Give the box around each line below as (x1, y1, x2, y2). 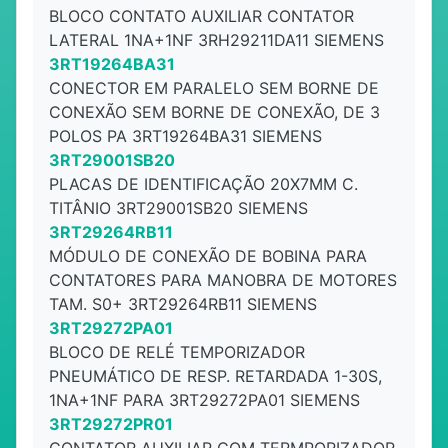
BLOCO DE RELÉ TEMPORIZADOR (49, 342, 305, 362)
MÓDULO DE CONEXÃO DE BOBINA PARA (49, 246, 367, 266)
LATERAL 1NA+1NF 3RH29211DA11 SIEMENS (49, 30, 384, 50)
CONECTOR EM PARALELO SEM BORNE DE (49, 78, 379, 98)
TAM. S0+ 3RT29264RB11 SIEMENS (49, 294, 317, 314)
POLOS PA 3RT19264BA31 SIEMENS (49, 126, 322, 146)
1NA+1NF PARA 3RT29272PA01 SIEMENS (49, 390, 360, 410)
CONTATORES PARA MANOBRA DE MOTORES (49, 270, 397, 290)
